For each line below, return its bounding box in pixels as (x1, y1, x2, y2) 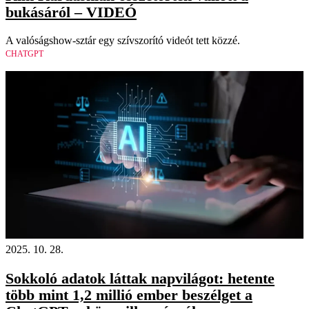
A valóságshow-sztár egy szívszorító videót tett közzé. (6, 34, 240, 46)
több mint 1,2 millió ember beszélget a (6, 286, 252, 304)
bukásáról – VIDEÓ (6, 3, 137, 21)
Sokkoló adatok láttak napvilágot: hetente (6, 270, 275, 288)
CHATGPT (6, 48, 43, 59)
